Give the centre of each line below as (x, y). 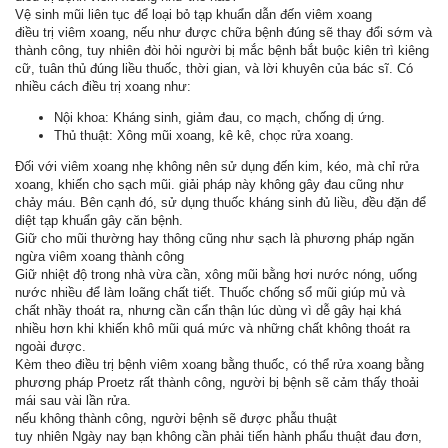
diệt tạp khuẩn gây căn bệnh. (99, 220)
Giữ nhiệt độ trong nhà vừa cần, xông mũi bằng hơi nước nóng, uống (216, 274)
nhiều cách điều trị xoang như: (103, 86)
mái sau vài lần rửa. (73, 400)
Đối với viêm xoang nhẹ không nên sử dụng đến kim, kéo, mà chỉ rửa (217, 166)
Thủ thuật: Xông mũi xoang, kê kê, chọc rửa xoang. (204, 135)
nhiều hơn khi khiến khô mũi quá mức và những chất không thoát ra (212, 328)
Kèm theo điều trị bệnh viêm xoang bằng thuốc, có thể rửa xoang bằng (219, 364)
